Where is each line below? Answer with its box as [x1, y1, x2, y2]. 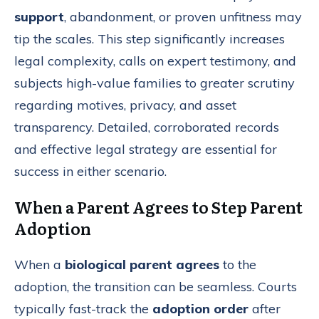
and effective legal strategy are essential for [14, 140, 277, 157]
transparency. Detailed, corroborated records [14, 118, 279, 135]
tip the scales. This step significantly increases [14, 30, 285, 47]
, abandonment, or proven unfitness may [64, 8, 302, 25]
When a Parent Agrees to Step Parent [14, 194, 303, 219]
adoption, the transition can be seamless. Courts [14, 278, 297, 295]
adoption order [152, 300, 249, 317]
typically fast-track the [14, 300, 152, 317]
